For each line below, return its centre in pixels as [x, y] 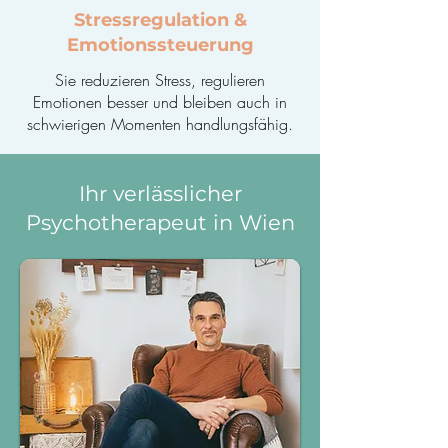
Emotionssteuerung [160, 45]
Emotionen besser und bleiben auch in [160, 102]
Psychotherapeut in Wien [160, 222]
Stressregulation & [160, 20]
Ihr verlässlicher [160, 193]
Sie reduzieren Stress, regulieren [160, 80]
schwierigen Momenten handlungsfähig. [160, 124]
